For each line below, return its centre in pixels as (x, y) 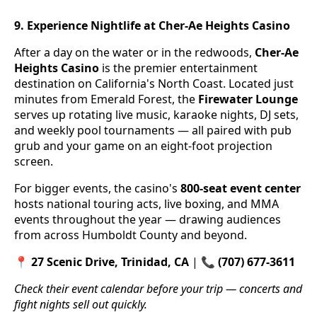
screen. (34, 162)
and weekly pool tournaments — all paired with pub (153, 131)
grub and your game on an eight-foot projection (143, 146)
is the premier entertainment (178, 68)
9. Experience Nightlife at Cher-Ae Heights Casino (152, 26)
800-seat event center (241, 189)
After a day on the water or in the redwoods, (134, 53)
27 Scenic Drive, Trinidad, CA (110, 262)
